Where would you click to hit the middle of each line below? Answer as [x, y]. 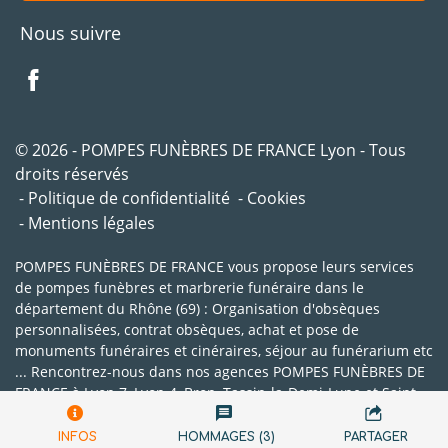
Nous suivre [70, 33]
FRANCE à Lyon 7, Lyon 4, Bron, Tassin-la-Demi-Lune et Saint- [218, 393]
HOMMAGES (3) [227, 436]
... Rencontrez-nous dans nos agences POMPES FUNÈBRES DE [220, 372]
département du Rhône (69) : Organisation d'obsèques [197, 309]
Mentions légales [91, 223]
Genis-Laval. [55, 414]
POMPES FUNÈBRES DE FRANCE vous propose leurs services [214, 267]
